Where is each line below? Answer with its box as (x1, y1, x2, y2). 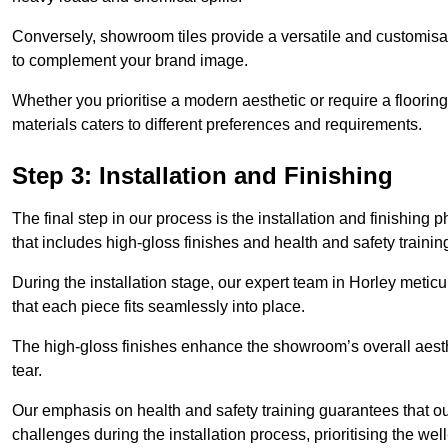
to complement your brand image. (12, 52, 248, 70)
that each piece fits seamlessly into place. (12, 298, 309, 316)
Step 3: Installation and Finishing (12, 162, 393, 190)
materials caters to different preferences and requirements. (12, 116, 422, 134)
